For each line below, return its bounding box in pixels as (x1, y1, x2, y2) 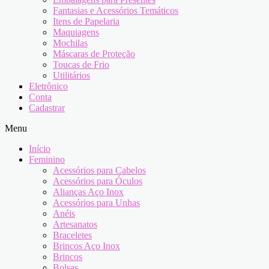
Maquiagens (53, 27, 99, 37)
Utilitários (53, 70, 90, 80)
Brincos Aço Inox (53, 241, 120, 251)
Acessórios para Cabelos (53, 165, 146, 175)
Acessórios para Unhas (53, 198, 140, 208)
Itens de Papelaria (53, 16, 119, 26)
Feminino (29, 154, 65, 165)
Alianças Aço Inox (53, 187, 124, 197)
